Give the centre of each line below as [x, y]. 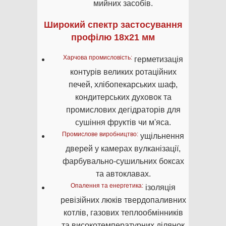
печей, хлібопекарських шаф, [123, 85]
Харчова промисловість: [98, 58]
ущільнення [161, 136]
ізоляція [159, 188]
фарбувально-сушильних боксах [123, 161]
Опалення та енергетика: [107, 186]
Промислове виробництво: [100, 134]
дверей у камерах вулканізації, [123, 149]
